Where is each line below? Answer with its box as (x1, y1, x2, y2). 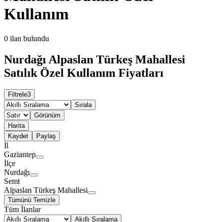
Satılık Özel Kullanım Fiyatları (4, 66, 164, 79)
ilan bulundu (10, 34, 49, 43)
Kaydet (8, 132, 28, 140)
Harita (8, 122, 25, 130)
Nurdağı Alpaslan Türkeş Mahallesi (4, 53, 185, 66)
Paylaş (36, 132, 56, 140)
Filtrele (8, 91, 27, 99)
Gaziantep (4, 150, 36, 159)
